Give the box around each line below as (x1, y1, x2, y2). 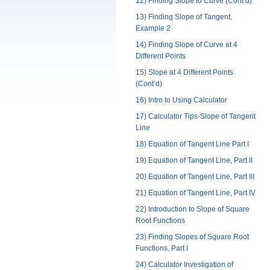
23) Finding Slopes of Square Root (135, 233, 249, 242)
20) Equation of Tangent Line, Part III (135, 172, 254, 181)
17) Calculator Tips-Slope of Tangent (135, 112, 256, 121)
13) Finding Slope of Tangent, (135, 13, 232, 22)
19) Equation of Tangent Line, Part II (135, 156, 253, 165)
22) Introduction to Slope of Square (135, 205, 250, 214)
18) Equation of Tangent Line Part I (135, 140, 249, 149)
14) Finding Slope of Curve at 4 (135, 40, 237, 49)
